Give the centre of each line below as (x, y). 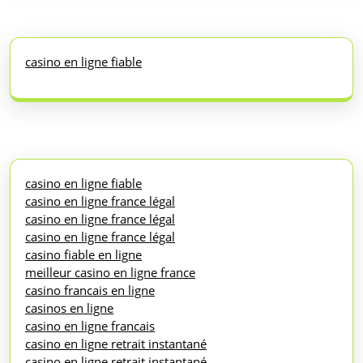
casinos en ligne (69, 307)
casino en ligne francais (90, 325)
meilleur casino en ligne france (110, 272)
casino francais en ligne (90, 290)
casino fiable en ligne (83, 254)
